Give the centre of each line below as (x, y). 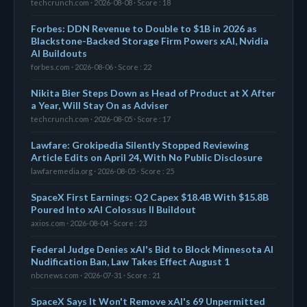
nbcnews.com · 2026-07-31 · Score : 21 (96, 275)
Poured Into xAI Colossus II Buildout (113, 209)
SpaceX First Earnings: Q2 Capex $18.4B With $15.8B (150, 197)
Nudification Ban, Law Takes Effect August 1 (130, 261)
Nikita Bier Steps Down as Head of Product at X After (153, 93)
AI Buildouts (59, 53)
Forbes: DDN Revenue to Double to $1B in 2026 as (144, 28)
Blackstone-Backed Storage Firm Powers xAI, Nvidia (150, 40)
